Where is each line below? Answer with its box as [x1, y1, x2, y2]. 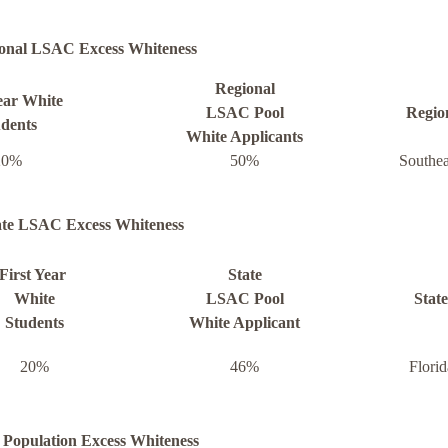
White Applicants [186, 128, 303, 146]
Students [4, 314, 64, 332]
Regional [214, 80, 275, 98]
